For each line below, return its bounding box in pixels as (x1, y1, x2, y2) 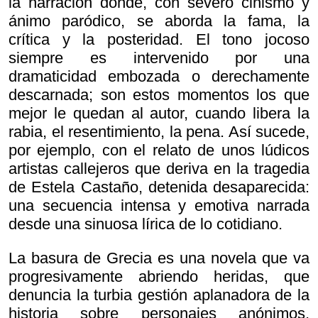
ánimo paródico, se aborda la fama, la (9, 12, 309, 31)
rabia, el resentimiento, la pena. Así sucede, (9, 123, 309, 141)
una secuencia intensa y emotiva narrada (9, 197, 309, 215)
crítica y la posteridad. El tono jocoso (9, 31, 309, 49)
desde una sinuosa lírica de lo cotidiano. (9, 215, 283, 234)
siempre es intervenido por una (9, 49, 309, 67)
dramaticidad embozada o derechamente (9, 67, 309, 86)
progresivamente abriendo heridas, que (9, 268, 309, 286)
